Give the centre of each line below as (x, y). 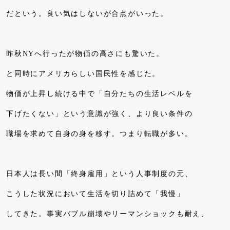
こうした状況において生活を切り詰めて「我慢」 (95, 194)
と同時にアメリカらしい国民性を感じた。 (83, 74)
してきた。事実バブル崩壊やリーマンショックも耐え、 (108, 214)
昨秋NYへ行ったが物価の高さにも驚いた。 (85, 54)
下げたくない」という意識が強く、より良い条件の (100, 114)
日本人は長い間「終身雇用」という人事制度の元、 (100, 174)
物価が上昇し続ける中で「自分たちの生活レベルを (100, 94)
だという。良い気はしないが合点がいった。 (87, 14)
